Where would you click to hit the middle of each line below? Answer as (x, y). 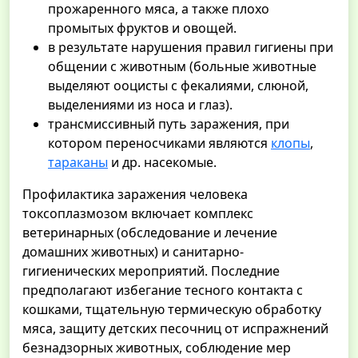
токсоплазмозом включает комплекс (138, 214)
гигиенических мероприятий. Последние (151, 271)
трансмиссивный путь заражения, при (169, 124)
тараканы (78, 163)
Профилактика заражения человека (135, 195)
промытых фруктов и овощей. (142, 28)
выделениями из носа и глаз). (140, 105)
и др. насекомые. (162, 163)
